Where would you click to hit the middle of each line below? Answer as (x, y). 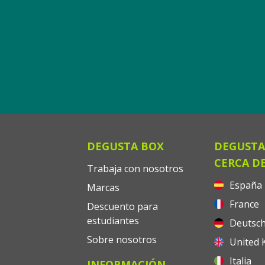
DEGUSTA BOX (126, 146)
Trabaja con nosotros (135, 169)
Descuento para (123, 206)
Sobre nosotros (122, 240)
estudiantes (113, 221)
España (244, 185)
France (243, 204)
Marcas (104, 188)
